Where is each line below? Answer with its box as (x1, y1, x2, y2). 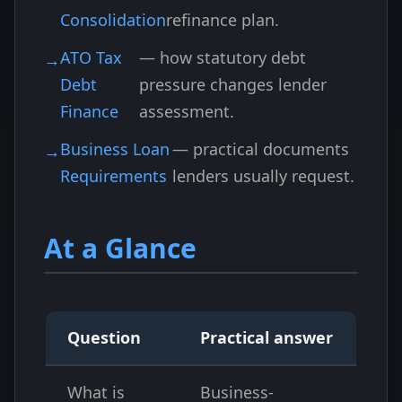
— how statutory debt (139, 47, 307, 68)
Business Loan (60, 138, 170, 160)
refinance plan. (166, 9, 279, 31)
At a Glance (44, 230, 197, 267)
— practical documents (172, 138, 350, 160)
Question (67, 327, 141, 348)
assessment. (139, 100, 235, 122)
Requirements (60, 165, 167, 187)
